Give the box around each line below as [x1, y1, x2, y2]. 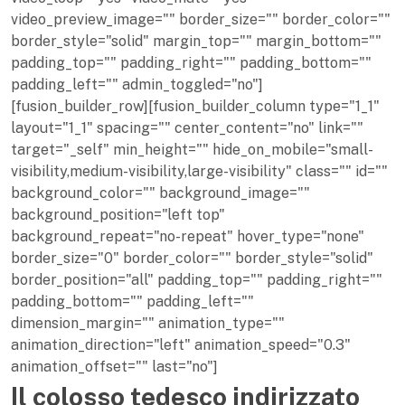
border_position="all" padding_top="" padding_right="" [11, 271, 382, 289]
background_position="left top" [11, 206, 225, 224]
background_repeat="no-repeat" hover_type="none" [11, 228, 364, 246]
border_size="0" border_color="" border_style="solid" [11, 250, 373, 268]
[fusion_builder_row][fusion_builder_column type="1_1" [11, 98, 380, 116]
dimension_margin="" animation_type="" [11, 315, 285, 333]
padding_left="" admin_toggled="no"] [11, 76, 263, 94]
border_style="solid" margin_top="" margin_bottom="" [11, 33, 381, 51]
